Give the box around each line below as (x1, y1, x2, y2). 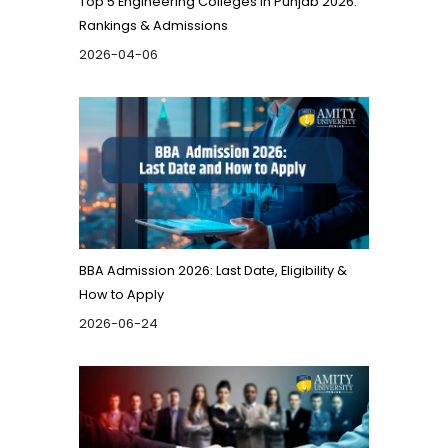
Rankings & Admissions (79, 17, 228, 35)
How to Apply (79, 286, 164, 304)
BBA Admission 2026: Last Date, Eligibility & (79, 262, 347, 280)
